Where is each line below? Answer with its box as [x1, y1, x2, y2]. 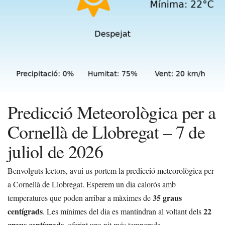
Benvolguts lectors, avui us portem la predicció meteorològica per [8, 165, 214, 176]
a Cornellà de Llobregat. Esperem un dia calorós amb [8, 179, 176, 190]
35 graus [153, 192, 182, 204]
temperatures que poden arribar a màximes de [8, 192, 153, 203]
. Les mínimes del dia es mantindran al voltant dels [43, 206, 203, 217]
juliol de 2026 [8, 139, 103, 164]
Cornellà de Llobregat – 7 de [8, 120, 205, 144]
